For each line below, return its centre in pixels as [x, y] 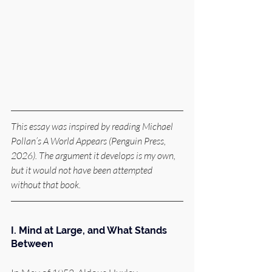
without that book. [46, 184]
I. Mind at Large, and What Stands [90, 230]
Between [32, 243]
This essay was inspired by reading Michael [93, 126]
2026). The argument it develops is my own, [94, 155]
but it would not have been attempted [83, 170]
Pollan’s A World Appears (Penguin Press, [89, 141]
